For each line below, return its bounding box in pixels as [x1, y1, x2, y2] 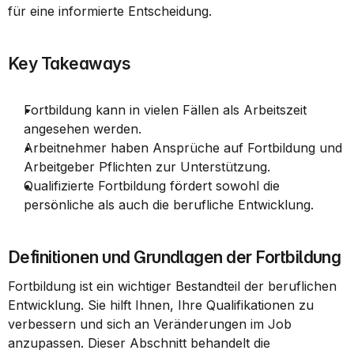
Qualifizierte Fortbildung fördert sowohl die [24, 178, 280, 194]
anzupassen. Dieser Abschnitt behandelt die [8, 335, 270, 351]
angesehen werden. [24, 121, 141, 137]
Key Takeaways [8, 54, 131, 73]
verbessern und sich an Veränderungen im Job [8, 316, 292, 332]
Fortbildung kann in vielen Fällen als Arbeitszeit [24, 102, 307, 118]
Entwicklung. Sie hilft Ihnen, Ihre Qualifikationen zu [8, 297, 314, 313]
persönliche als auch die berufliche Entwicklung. [24, 197, 314, 213]
